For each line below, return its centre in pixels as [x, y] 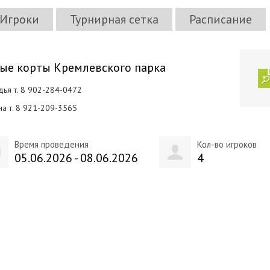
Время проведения [51, 144]
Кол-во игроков [227, 144]
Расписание [221, 19]
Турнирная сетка [114, 19]
